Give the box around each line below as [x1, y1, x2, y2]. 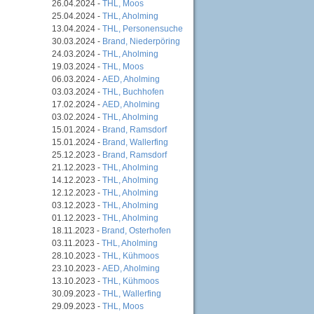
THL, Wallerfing [102, 288, 161, 299]
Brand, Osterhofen [102, 225, 171, 235]
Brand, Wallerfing [102, 137, 168, 147]
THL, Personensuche [102, 23, 183, 34]
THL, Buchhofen [102, 86, 164, 97]
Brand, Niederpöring [102, 36, 180, 46]
